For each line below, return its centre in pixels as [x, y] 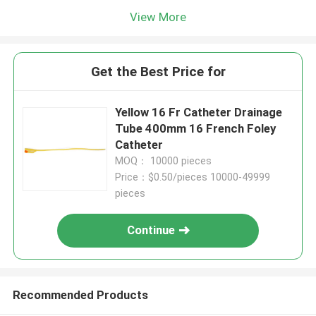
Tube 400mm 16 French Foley [196, 129]
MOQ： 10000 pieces [164, 161]
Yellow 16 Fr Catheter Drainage [199, 113]
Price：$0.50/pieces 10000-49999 [193, 177]
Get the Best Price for [158, 72]
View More [158, 17]
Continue [151, 230]
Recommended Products [80, 295]
